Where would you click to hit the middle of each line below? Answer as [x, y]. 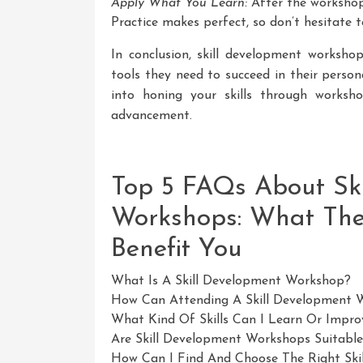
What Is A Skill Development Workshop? [231, 281]
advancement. [152, 115]
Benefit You [177, 249]
